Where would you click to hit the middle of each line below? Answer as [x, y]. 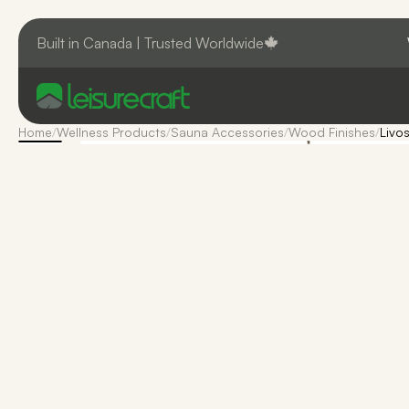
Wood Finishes [332, 132]
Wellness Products [111, 132]
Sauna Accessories [227, 132]
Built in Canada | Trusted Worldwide [150, 43]
